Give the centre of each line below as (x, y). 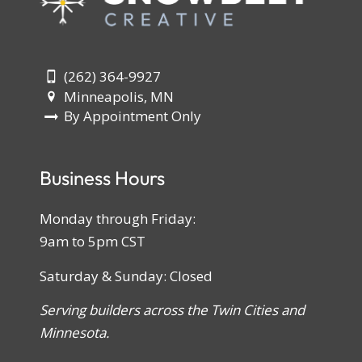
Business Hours (102, 177)
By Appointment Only (133, 116)
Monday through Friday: (117, 219)
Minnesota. (74, 333)
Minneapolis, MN (119, 96)
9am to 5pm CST (92, 242)
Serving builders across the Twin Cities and (172, 310)
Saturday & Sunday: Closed (126, 276)
